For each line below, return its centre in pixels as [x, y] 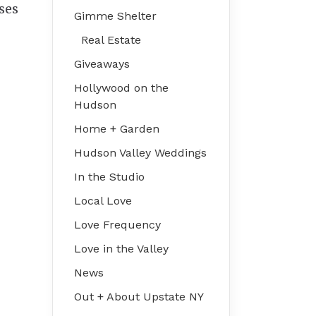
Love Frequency [117, 224]
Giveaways [102, 63]
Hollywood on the [121, 87]
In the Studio [109, 176]
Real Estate [111, 39]
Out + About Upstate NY [139, 296]
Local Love [103, 200]
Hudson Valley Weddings [140, 152]
